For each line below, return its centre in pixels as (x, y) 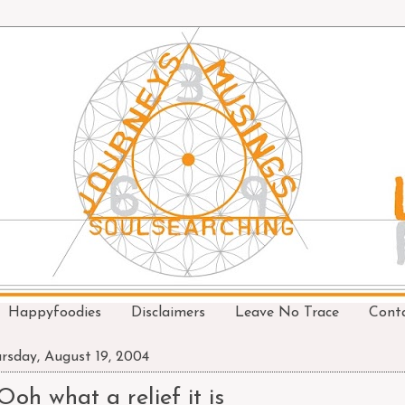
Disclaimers (168, 313)
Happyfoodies (55, 313)
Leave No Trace (287, 313)
